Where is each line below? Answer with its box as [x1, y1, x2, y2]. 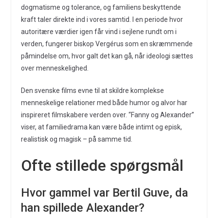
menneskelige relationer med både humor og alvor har [20, 99, 187, 107]
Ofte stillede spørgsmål [20, 156, 183, 175]
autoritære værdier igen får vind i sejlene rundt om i [20, 28, 177, 36]
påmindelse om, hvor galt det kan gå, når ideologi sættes [20, 52, 193, 60]
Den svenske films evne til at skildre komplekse [20, 87, 164, 94]
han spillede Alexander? [20, 201, 145, 215]
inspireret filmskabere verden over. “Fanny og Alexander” [20, 111, 194, 119]
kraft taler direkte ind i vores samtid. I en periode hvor [20, 16, 183, 23]
